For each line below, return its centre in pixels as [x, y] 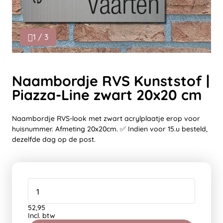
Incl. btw [42, 216]
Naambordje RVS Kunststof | [111, 81]
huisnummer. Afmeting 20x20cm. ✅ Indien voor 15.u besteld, [110, 129]
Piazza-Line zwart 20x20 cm [107, 95]
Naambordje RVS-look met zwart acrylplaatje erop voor [106, 118]
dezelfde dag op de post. [54, 139]
